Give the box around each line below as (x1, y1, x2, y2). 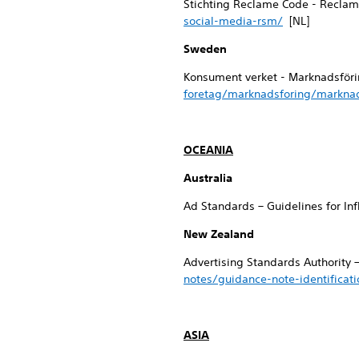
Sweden (184, 41, 227, 56)
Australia (184, 170, 232, 185)
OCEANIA (184, 142, 233, 157)
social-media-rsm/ (184, 13, 283, 28)
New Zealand (184, 226, 254, 241)
